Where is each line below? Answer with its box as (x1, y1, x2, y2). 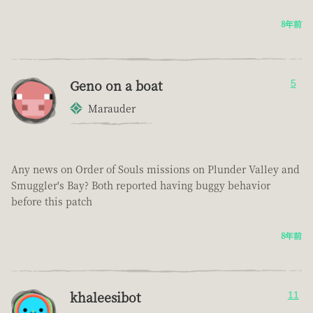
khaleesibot (70, 288, 140, 307)
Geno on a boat (70, 76, 162, 95)
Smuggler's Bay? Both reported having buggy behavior (11, 178, 270, 193)
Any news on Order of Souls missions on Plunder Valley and (11, 162, 300, 177)
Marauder (88, 101, 136, 116)
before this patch (11, 194, 92, 209)
